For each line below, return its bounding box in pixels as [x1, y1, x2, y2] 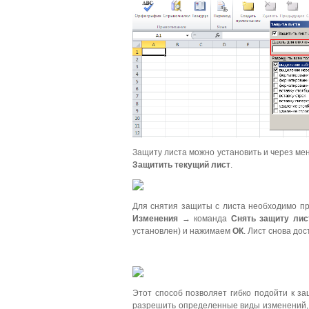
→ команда [178, 214, 231, 224]
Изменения [132, 214, 178, 224]
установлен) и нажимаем [132, 226, 232, 237]
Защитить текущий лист [132, 160, 230, 170]
